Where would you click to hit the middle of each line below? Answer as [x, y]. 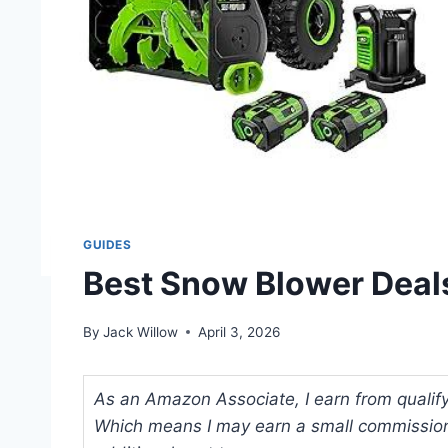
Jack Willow [141, 331]
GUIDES [107, 245]
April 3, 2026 [239, 331]
